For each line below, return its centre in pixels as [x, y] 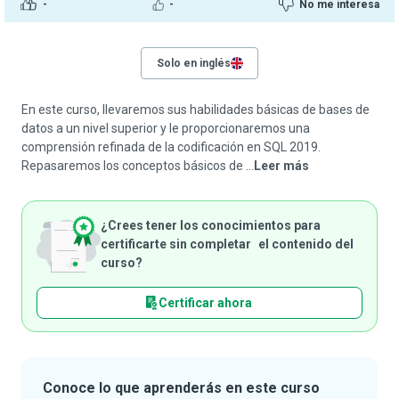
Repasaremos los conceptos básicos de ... [138, 166]
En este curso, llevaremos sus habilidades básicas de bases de [195, 110]
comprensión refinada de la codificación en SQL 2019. [171, 147]
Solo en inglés [193, 63]
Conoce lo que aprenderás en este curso [181, 388]
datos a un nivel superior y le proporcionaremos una [166, 128]
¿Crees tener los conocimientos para [211, 225]
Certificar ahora [205, 302]
